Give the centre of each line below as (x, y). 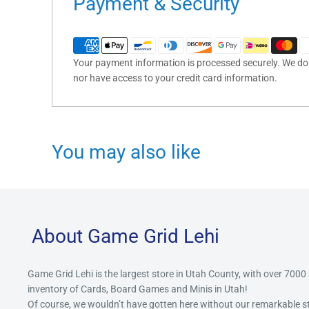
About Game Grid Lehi (126, 237)
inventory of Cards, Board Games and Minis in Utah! (139, 289)
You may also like (126, 152)
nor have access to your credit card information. (175, 78)
